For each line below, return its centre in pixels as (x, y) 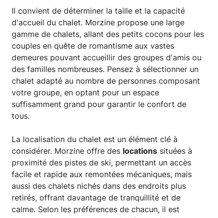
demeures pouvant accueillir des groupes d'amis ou (107, 58)
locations (140, 151)
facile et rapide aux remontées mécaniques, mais (102, 174)
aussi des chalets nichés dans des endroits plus (99, 186)
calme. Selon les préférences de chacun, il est (96, 209)
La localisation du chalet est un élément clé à (95, 139)
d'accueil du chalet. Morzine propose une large (98, 23)
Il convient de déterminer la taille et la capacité (98, 11)
